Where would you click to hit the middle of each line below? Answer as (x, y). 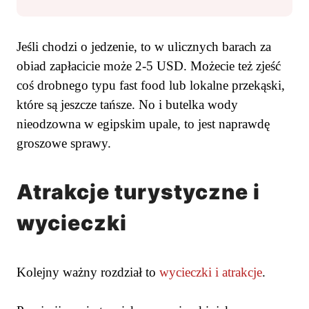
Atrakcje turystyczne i (138, 191)
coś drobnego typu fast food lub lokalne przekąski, (151, 86)
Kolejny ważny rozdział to (88, 272)
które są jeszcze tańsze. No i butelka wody (127, 105)
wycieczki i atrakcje (211, 272)
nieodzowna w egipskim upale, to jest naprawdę (143, 124)
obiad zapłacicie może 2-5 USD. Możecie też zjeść (149, 66)
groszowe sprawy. (64, 143)
